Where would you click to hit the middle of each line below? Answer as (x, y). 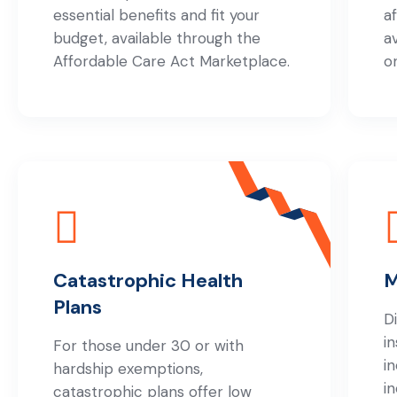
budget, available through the (157, 38)
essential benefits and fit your (156, 15)
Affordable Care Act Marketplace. (171, 61)
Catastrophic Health (148, 280)
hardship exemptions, (128, 369)
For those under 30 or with (148, 346)
